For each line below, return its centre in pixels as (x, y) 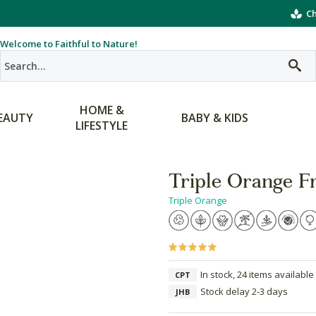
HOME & (102, 110)
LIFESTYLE (102, 126)
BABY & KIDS (214, 118)
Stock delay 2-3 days (244, 291)
